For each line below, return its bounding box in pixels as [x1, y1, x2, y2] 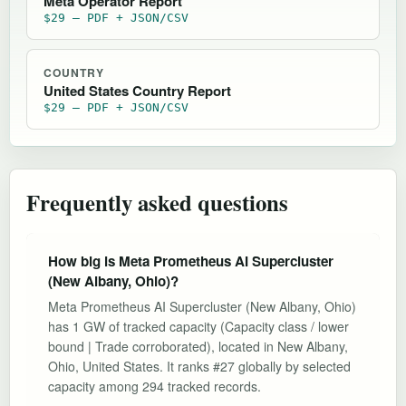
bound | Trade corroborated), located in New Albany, [48, 336, 348, 355]
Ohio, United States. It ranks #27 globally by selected [48, 356, 351, 375]
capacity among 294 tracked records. [48, 376, 261, 395]
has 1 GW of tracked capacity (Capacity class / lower [48, 316, 349, 335]
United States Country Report [43, 80, 231, 101]
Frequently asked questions [26, 185, 288, 218]
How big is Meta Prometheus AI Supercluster [48, 250, 333, 271]
